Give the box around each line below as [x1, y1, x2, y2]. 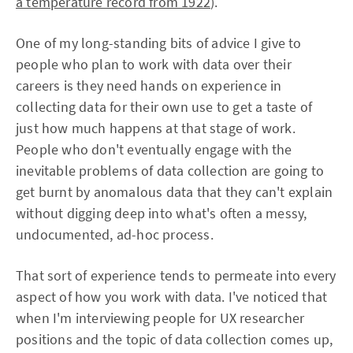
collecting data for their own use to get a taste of [16, 98, 313, 116]
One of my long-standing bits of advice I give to [16, 34, 302, 52]
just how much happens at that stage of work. [16, 119, 295, 137]
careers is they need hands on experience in [16, 76, 282, 95]
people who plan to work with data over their [16, 55, 292, 73]
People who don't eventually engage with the [16, 140, 292, 158]
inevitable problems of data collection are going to [16, 162, 325, 180]
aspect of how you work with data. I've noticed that [16, 288, 328, 306]
